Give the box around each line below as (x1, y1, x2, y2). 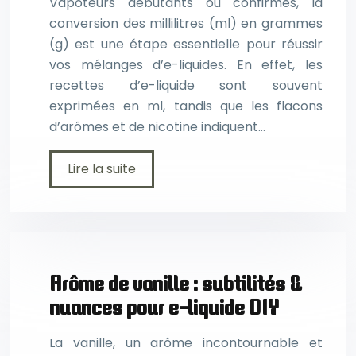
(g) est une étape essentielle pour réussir (49, 34, 323, 53)
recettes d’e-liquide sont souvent (49, 75, 323, 95)
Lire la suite (68, 159, 136, 178)
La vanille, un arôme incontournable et (49, 334, 323, 353)
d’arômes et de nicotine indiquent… (49, 117, 265, 136)
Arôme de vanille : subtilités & (49, 270, 302, 296)
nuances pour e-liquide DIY (49, 294, 279, 319)
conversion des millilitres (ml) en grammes (49, 14, 323, 33)
